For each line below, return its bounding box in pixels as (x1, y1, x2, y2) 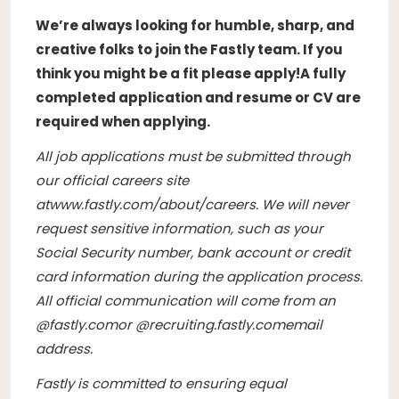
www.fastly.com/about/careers (49, 194, 256, 214)
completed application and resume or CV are (36, 87, 361, 107)
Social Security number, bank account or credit (36, 242, 350, 262)
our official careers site (36, 170, 189, 190)
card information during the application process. (36, 266, 362, 286)
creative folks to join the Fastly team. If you (36, 39, 343, 59)
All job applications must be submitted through (36, 146, 351, 166)
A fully (300, 63, 346, 83)
